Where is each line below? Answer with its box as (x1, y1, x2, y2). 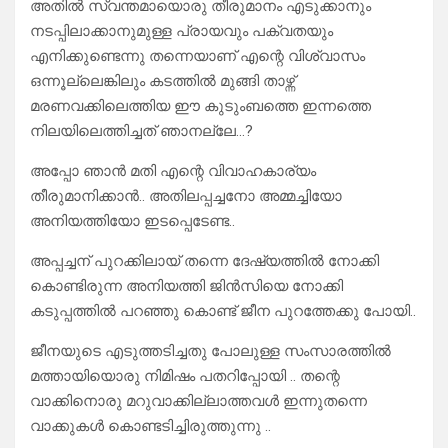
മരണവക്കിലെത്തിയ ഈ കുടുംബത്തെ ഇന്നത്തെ (30, 97, 371, 116)
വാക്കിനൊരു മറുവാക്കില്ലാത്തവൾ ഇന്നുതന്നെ (30, 392, 367, 411)
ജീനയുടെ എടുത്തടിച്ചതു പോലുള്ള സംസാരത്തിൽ (30, 342, 391, 361)
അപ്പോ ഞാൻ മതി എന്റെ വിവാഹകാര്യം (30, 162, 316, 181)
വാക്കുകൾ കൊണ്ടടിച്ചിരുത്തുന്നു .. (30, 417, 271, 436)
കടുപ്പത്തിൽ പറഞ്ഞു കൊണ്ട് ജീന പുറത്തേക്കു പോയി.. (30, 302, 416, 321)
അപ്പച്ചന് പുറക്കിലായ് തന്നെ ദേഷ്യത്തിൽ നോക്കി (30, 252, 379, 271)
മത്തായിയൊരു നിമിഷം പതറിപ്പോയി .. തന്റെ (30, 367, 340, 386)
